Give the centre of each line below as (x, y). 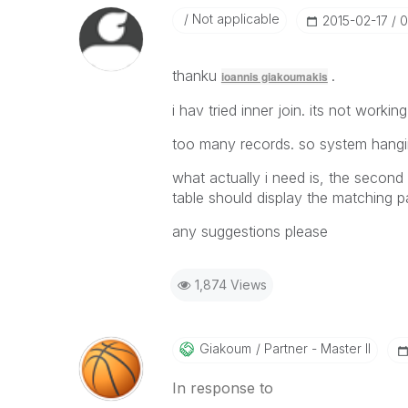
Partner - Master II (315, 348)
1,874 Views (230, 285)
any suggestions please (250, 231)
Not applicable (234, 19)
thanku (196, 76)
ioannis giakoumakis (274, 76)
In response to (222, 388)
